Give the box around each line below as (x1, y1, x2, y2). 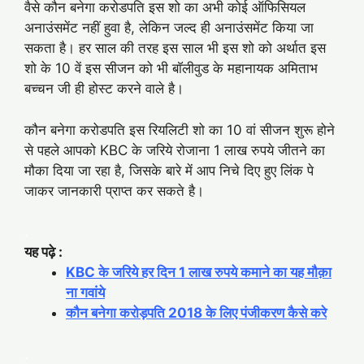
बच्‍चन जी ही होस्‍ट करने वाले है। (24, 80, 184, 97)
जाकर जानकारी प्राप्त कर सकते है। (24, 182, 204, 199)
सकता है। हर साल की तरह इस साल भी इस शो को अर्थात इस (24, 40, 326, 57)
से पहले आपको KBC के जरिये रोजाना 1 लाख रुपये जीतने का (24, 141, 325, 158)
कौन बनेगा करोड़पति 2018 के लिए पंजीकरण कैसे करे (66, 305, 327, 322)
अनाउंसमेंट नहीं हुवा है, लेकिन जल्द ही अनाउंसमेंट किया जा (24, 19, 314, 37)
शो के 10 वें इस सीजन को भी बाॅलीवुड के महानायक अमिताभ (24, 60, 318, 77)
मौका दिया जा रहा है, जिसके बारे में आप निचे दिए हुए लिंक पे (24, 162, 314, 179)
